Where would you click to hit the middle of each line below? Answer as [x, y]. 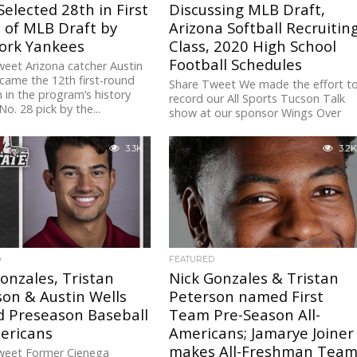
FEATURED [192, 260]
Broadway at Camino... [228, 127]
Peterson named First [247, 296]
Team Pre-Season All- [245, 315]
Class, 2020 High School [253, 46]
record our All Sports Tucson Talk [257, 99]
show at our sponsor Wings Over [255, 113]
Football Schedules [236, 65]
